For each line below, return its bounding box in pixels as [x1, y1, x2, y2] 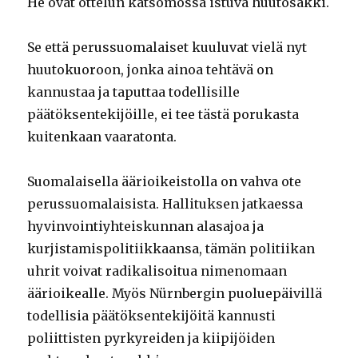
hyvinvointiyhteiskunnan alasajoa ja [27, 217, 265, 234]
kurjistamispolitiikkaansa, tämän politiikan [27, 240, 316, 257]
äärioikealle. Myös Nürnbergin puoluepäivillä [27, 284, 323, 301]
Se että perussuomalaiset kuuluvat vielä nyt [27, 38, 308, 55]
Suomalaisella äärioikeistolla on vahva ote [27, 173, 302, 189]
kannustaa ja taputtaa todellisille [27, 83, 241, 100]
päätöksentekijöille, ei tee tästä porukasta [27, 105, 300, 122]
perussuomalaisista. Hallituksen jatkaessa [27, 195, 304, 212]
